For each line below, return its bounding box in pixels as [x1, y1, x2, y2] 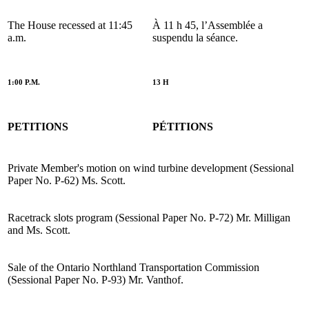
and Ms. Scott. [8, 223, 70, 236]
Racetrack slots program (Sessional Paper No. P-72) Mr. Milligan [8, 211, 290, 223]
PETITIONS [8, 120, 68, 132]
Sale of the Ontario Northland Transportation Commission [8, 261, 259, 273]
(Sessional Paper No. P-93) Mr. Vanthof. [8, 273, 183, 286]
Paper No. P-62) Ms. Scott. [8, 174, 126, 186]
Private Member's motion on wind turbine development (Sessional [8, 161, 294, 174]
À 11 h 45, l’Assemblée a [152, 19, 263, 31]
